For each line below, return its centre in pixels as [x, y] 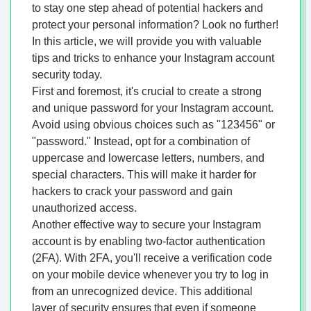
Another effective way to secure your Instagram [146, 225]
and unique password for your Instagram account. [153, 108]
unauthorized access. [84, 208]
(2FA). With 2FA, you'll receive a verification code [152, 258]
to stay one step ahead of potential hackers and [148, 8]
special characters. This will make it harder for [144, 175]
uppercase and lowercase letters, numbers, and [148, 158]
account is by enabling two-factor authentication [149, 242]
